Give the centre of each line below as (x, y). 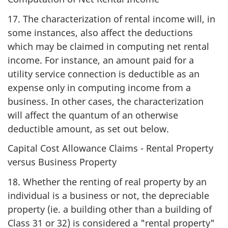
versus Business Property (62, 162)
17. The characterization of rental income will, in (111, 19)
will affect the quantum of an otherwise (93, 115)
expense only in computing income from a (99, 87)
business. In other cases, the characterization (106, 101)
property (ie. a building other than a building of (110, 209)
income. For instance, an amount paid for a (101, 60)
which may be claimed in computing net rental (108, 46)
